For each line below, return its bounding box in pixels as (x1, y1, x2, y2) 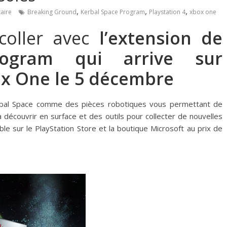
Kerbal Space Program (81, 8, 145, 17)
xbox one (190, 8, 216, 17)
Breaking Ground (27, 8, 77, 17)
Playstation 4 (149, 8, 185, 17)
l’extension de (99, 26, 223, 50)
